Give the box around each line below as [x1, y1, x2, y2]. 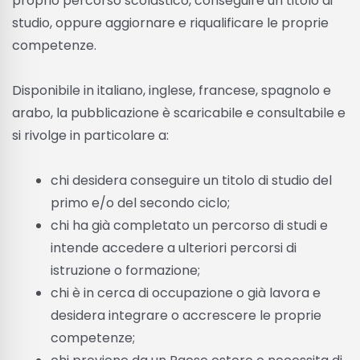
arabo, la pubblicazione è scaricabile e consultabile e [12, 103, 346, 122]
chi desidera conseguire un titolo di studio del [51, 170, 332, 190]
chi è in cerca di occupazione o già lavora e [51, 283, 321, 302]
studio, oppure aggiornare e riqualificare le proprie [12, 13, 329, 32]
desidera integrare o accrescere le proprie [51, 305, 321, 325]
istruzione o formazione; [51, 260, 200, 280]
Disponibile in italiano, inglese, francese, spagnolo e [12, 80, 331, 100]
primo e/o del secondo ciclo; [51, 193, 230, 212]
